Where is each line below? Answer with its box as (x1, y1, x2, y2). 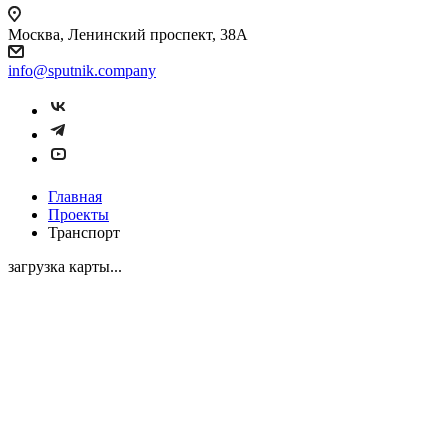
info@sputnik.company (8, 62, 156, 79)
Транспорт (48, 223, 120, 241)
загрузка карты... (8, 257, 122, 275)
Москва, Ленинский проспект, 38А (8, 26, 248, 43)
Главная (48, 187, 102, 205)
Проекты (48, 205, 109, 223)
